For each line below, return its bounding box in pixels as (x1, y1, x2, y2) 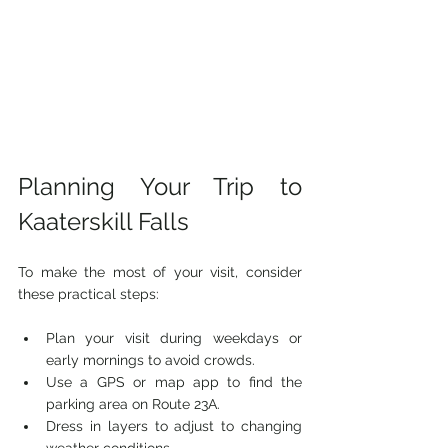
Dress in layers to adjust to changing (46, 418, 302, 435)
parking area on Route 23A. (46, 396, 220, 413)
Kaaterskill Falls (18, 207, 189, 237)
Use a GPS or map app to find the (46, 374, 302, 391)
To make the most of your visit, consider (18, 264, 302, 281)
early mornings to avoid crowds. (46, 352, 255, 369)
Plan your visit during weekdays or (46, 330, 302, 347)
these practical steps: (18, 286, 159, 303)
